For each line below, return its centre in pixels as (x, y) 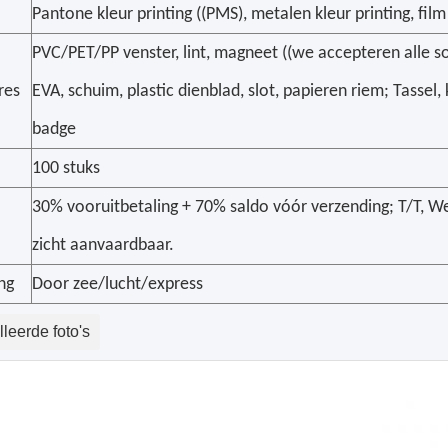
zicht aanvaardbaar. (103, 245)
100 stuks (66, 168)
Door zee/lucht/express (117, 284)
